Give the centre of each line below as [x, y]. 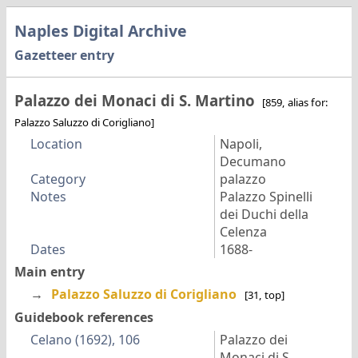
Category [58, 179]
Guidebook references [84, 317]
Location [56, 144]
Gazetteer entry [64, 56]
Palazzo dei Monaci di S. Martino [136, 101]
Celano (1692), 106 [85, 339]
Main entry [49, 272]
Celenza [243, 232]
